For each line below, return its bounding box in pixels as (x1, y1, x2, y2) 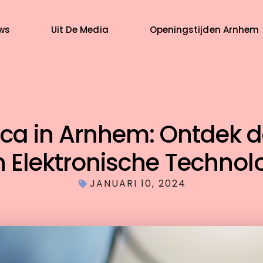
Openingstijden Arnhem (149, 23, 259, 36)
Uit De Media (50, 23, 109, 36)
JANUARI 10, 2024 (90, 176, 187, 190)
